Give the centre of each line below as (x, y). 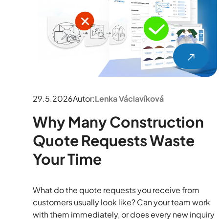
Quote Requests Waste (114, 141)
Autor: (84, 99)
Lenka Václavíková (130, 99)
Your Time (67, 159)
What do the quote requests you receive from (116, 190)
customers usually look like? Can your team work (122, 202)
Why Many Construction (119, 122)
